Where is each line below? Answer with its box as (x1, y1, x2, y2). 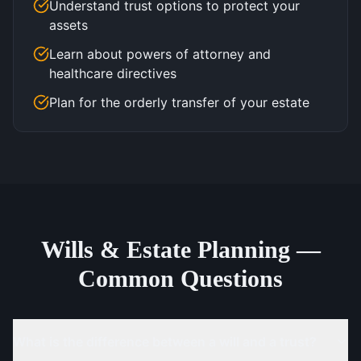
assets (49, 17, 88, 33)
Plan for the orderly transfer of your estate (49, 94, 309, 110)
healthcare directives (49, 65, 176, 81)
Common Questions (78, 265, 283, 292)
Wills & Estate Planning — (40, 236, 321, 263)
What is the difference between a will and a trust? (13, 334, 317, 350)
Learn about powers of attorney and (49, 46, 271, 62)
